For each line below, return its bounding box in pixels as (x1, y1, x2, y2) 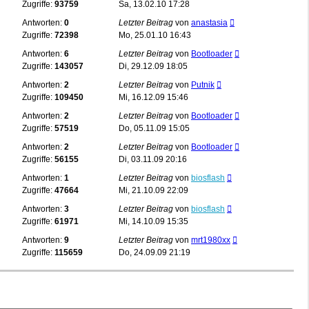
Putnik (191, 79, 215, 90)
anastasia (191, 17, 228, 28)
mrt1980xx (191, 235, 230, 245)
